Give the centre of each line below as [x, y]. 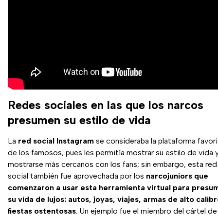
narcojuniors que [177, 176]
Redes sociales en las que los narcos [106, 105]
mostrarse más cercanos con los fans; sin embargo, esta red [112, 164]
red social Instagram [56, 141]
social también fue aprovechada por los [77, 176]
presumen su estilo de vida [79, 120]
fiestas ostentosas [42, 211]
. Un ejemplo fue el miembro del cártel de [146, 211]
